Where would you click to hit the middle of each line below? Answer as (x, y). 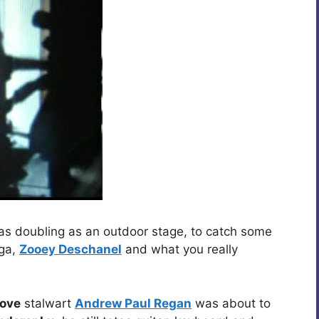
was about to (231, 303)
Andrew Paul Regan (133, 303)
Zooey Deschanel (70, 249)
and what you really (180, 249)
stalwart (48, 303)
